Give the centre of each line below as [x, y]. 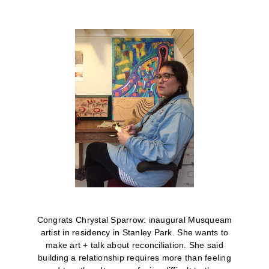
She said [205, 245]
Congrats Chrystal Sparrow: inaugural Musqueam [134, 220]
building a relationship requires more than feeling [134, 258]
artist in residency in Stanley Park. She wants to [134, 233]
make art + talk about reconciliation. [116, 245]
